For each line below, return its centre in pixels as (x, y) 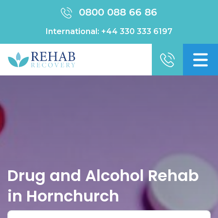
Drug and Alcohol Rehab (103, 175)
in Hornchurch (63, 196)
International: (73, 31)
